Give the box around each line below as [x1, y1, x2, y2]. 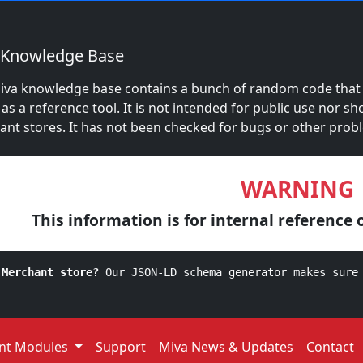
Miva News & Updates [158, 338, 293, 356]
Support [95, 338, 146, 356]
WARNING [240, 173, 354, 204]
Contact [305, 338, 354, 356]
